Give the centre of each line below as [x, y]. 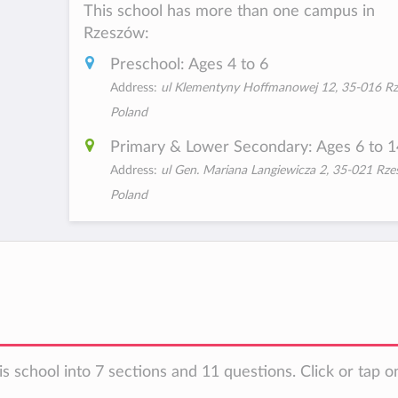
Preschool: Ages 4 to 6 [189, 64]
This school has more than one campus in [229, 12]
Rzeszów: [116, 34]
